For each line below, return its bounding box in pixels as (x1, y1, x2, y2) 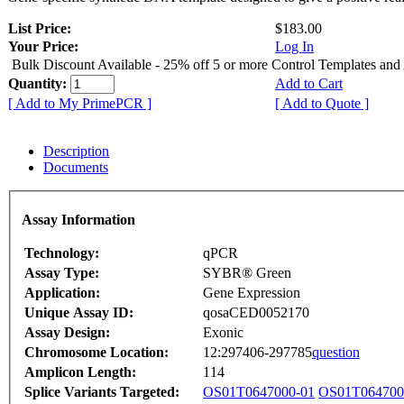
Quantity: (8, 76, 70, 92)
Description (43, 143, 109, 160)
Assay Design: (24, 324, 110, 340)
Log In (275, 39, 314, 55)
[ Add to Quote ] (275, 96, 369, 112)
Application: (24, 284, 100, 300)
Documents (43, 160, 108, 176)
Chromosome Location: (24, 344, 169, 360)
